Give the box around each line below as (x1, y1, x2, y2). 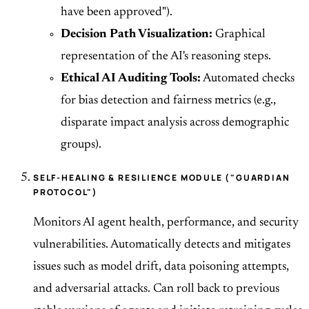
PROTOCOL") (33, 186, 99, 199)
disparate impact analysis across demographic (61, 117, 289, 130)
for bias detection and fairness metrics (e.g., (61, 94, 276, 108)
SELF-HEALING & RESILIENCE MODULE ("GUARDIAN (33, 172, 290, 184)
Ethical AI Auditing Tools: (61, 72, 201, 86)
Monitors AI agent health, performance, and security (33, 217, 299, 230)
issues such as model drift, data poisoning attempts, (33, 261, 289, 274)
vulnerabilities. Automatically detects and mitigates (33, 239, 290, 252)
